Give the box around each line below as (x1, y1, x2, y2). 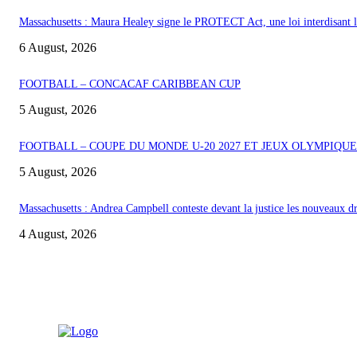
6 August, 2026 (19, 40, 96, 54)
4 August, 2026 (19, 226, 96, 241)
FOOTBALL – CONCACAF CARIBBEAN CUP (19, 77, 241, 90)
